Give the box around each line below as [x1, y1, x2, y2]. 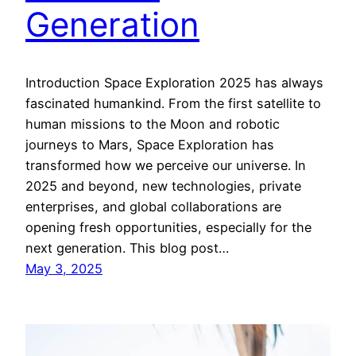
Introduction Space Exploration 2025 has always [25, 75, 323, 91]
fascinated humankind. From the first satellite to [25, 95, 321, 112]
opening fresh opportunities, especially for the [25, 219, 311, 236]
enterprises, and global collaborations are [25, 199, 281, 215]
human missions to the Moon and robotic [25, 116, 280, 133]
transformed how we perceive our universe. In [25, 157, 306, 174]
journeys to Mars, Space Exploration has [25, 137, 274, 153]
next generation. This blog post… [25, 240, 229, 257]
